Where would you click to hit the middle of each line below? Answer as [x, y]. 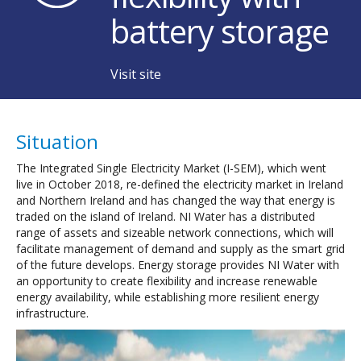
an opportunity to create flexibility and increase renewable [167, 280]
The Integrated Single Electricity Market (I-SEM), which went [171, 168]
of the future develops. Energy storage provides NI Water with [178, 264]
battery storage [220, 31]
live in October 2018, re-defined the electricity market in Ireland [180, 184]
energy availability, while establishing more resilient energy [168, 297]
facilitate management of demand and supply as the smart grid [180, 248]
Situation [57, 141]
